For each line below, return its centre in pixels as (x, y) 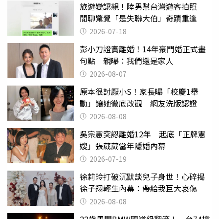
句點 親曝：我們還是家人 (127, 60)
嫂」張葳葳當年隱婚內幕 (123, 145)
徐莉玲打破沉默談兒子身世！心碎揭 (142, 176)
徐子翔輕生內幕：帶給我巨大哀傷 (138, 188)
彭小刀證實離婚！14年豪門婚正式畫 (143, 49)
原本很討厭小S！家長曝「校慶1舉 (139, 91)
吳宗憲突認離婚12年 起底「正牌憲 (143, 134)
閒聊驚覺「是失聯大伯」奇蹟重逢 (138, 18)
